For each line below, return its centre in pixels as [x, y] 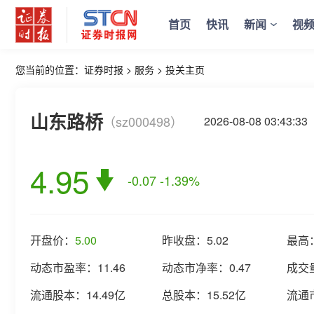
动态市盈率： [64, 267]
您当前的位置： [50, 69]
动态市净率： [196, 267]
